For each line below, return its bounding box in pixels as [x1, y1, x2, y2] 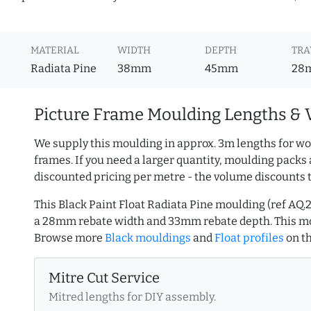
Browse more [34, 231, 105, 245]
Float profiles [215, 231, 284, 245]
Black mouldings [105, 231, 191, 245]
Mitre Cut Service [49, 269, 160, 287]
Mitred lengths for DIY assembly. [49, 290, 216, 304]
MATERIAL [31, 44, 80, 57]
